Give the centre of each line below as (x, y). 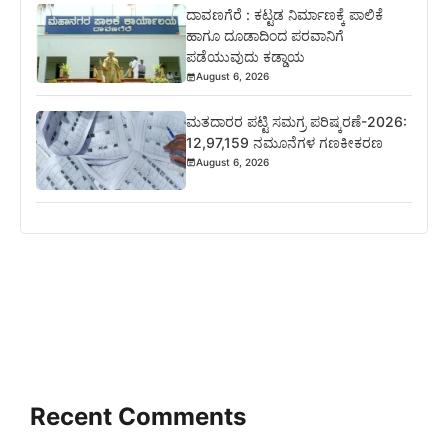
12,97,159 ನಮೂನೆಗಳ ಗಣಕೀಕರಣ (285, 142)
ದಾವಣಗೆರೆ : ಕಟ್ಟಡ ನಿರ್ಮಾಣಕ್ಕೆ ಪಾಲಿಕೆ (285, 15)
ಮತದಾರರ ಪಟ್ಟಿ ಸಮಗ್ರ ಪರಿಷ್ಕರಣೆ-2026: (297, 121)
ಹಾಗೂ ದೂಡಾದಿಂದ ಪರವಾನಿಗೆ (265, 36)
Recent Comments (138, 416)
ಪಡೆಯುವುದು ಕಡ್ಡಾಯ (246, 57)
